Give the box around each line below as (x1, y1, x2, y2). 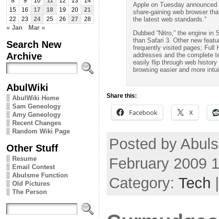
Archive (6, 50, 42, 62)
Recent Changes (12, 119, 61, 127)
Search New (6, 38, 62, 50)
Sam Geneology (12, 102, 61, 110)
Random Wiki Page (12, 127, 70, 135)
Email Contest (12, 163, 55, 171)
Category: (109, 174, 178, 192)
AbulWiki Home (12, 94, 59, 102)
